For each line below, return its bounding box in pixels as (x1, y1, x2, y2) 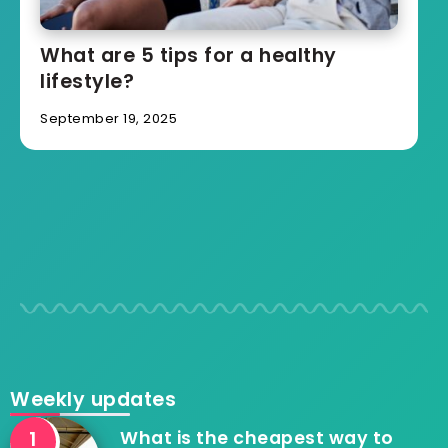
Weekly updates (10, 385, 176, 413)
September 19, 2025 (40, 109, 177, 129)
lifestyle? (40, 68, 134, 96)
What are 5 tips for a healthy (40, 42, 337, 70)
